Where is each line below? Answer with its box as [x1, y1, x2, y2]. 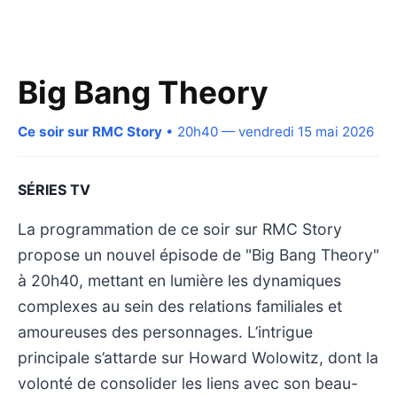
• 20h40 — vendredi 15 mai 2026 [162, 122, 374, 140]
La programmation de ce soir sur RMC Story [18, 219, 342, 238]
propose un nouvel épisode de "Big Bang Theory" [18, 245, 379, 264]
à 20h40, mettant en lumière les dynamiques [18, 270, 341, 290]
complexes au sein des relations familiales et [18, 296, 342, 315]
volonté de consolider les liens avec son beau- [18, 373, 358, 393]
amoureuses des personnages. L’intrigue [18, 322, 313, 341]
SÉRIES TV [18, 180, 90, 198]
